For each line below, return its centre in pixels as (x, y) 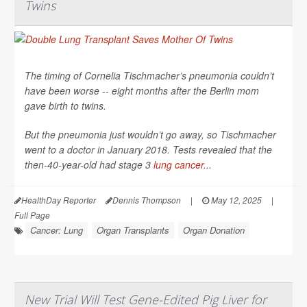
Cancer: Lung (57, 230)
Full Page (32, 214)
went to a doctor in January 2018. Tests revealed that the (148, 149)
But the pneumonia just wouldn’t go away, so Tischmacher (150, 134)
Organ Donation (214, 230)
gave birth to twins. (65, 105)
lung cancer (179, 164)
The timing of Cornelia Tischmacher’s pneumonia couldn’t (149, 75)
